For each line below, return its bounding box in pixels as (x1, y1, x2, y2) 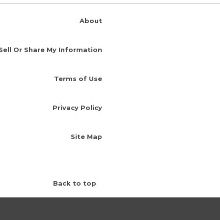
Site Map (71, 133, 102, 141)
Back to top (53, 179, 96, 187)
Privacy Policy (53, 104, 102, 112)
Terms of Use (54, 75, 102, 83)
